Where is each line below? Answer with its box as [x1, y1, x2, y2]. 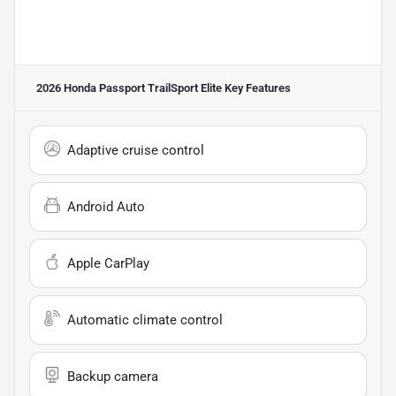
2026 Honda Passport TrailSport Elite [36, 80, 222, 95]
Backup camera [67, 368, 158, 385]
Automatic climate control [67, 311, 223, 328]
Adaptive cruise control [67, 141, 204, 158]
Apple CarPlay [67, 255, 149, 271]
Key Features [222, 80, 291, 95]
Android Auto [67, 198, 145, 215]
